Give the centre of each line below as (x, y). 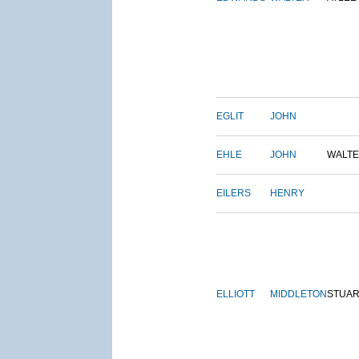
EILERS (234, 194)
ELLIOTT (236, 294)
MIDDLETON (298, 294)
